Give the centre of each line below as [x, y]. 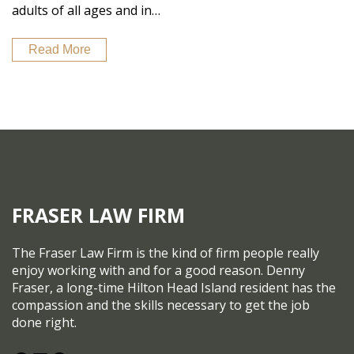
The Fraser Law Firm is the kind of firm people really [166, 252]
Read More [59, 49]
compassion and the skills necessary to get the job [161, 305]
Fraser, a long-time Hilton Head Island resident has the [174, 287]
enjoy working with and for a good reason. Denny [158, 270]
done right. [44, 322]
